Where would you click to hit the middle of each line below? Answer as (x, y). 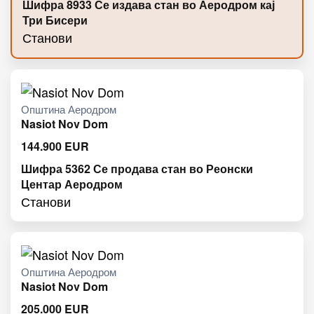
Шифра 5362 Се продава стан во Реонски (137, 168)
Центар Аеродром (72, 184)
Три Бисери (55, 20)
